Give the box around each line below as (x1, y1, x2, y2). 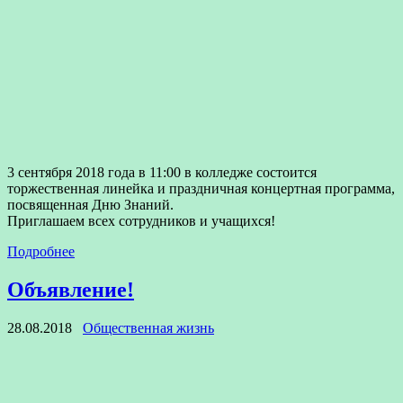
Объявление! (7, 277, 134, 301)
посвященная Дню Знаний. (7, 196, 174, 212)
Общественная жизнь (83, 319, 214, 336)
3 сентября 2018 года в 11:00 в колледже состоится (7, 164, 317, 180)
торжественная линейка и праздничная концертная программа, (7, 180, 395, 196)
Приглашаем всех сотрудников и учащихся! (7, 212, 275, 228)
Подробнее (7, 243, 75, 259)
